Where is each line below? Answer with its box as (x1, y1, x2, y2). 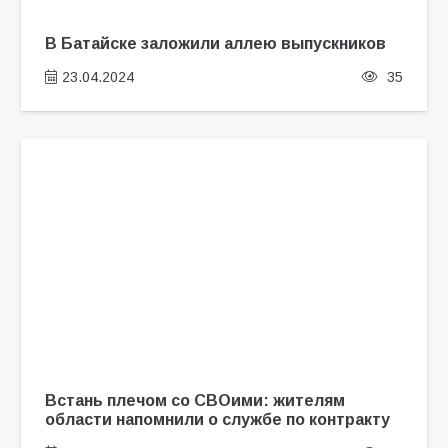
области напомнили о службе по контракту (44, 409, 390, 428)
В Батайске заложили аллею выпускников (44, 33, 386, 52)
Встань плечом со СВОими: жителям (44, 390, 345, 409)
